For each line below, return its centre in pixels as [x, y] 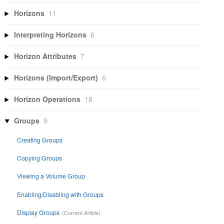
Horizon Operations [47, 99]
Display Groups [38, 212]
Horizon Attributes [45, 56]
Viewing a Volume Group [51, 176]
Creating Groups [40, 139]
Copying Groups [40, 157]
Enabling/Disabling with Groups [60, 194]
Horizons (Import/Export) [56, 78]
